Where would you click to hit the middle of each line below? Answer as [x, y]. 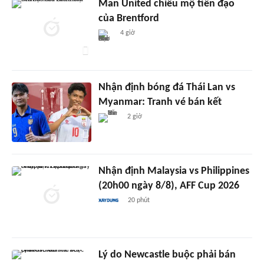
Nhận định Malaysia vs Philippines [174, 171]
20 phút [139, 201]
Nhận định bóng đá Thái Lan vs [166, 88]
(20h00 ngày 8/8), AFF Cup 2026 [169, 186]
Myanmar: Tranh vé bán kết [160, 103]
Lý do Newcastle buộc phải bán [167, 255]
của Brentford [128, 19]
